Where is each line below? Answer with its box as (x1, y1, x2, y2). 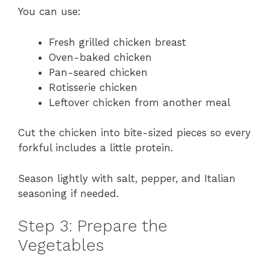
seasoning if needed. (18, 187, 119, 199)
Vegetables (18, 236, 104, 256)
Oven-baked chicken (49, 51, 152, 63)
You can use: (18, 5, 81, 18)
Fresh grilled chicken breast (49, 36, 186, 48)
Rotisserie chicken (49, 81, 137, 93)
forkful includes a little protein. (18, 142, 173, 154)
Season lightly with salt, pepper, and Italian (18, 172, 236, 184)
